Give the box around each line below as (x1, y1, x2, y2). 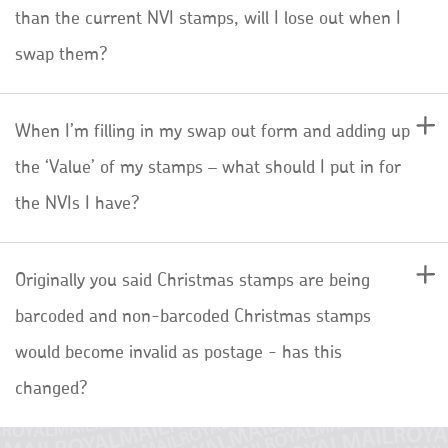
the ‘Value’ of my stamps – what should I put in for (15, 158, 401, 177)
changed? (15, 379, 88, 398)
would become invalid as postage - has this (15, 343, 342, 362)
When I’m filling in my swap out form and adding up (15, 122, 410, 141)
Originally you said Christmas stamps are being (15, 271, 370, 290)
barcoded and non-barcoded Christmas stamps (15, 307, 371, 326)
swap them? (15, 45, 108, 64)
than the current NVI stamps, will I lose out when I (15, 9, 401, 28)
